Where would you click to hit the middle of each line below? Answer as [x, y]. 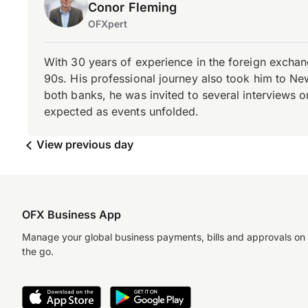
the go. [38, 251]
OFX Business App [71, 214]
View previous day [84, 144]
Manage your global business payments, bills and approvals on [164, 237]
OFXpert [108, 24]
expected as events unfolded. [122, 111]
